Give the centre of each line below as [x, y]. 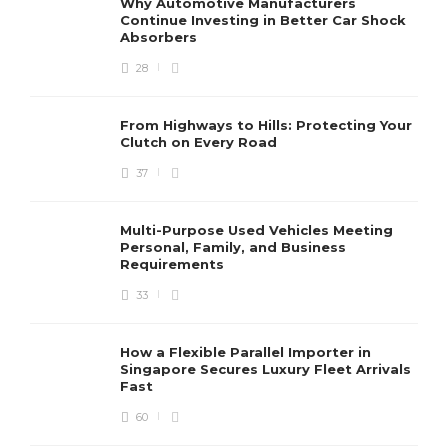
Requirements [174, 264]
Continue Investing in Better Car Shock [263, 20]
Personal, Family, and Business [233, 247]
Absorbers [160, 37]
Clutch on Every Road [200, 142]
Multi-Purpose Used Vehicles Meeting [256, 230]
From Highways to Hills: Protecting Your [266, 125]
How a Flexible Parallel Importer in [245, 352]
